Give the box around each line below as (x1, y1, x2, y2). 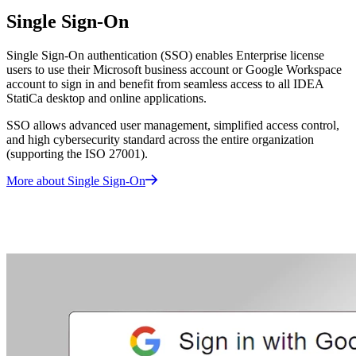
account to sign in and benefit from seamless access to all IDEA (6, 77, 323, 91)
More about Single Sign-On (6, 174, 145, 188)
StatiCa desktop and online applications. (6, 91, 210, 106)
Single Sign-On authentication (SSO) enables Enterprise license (6, 48, 324, 63)
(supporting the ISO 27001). (6, 147, 148, 161)
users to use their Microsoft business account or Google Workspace (6, 63, 342, 77)
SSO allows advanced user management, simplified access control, (6, 118, 339, 133)
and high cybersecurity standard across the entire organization (6, 133, 314, 147)
